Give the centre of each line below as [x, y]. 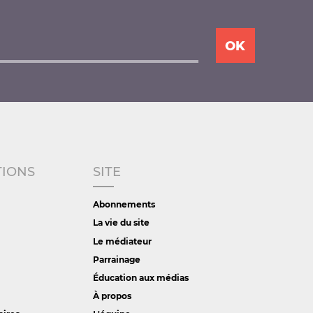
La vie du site [121, 223]
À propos [112, 296]
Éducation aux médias [140, 277]
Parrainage [116, 259]
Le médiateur [122, 241]
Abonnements [124, 205]
